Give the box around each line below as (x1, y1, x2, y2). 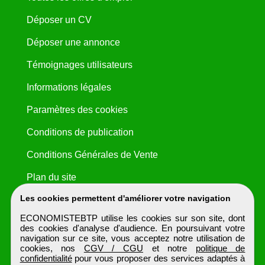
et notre (143, 243, 196, 253)
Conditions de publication (26, 127, 134, 138)
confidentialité (20, 253, 72, 263)
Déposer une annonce (26, 37, 120, 48)
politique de (195, 243, 245, 253)
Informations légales (26, 82, 111, 93)
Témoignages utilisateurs (26, 60, 132, 70)
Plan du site (26, 172, 76, 183)
